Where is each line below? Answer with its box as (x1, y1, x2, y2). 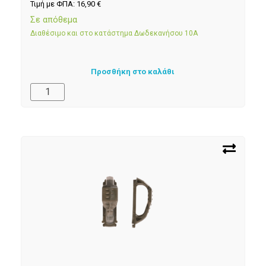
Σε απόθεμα (30, 14, 77, 26)
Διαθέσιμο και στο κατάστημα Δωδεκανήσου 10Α (30, 29, 198, 38)
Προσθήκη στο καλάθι (91, 66, 175, 76)
